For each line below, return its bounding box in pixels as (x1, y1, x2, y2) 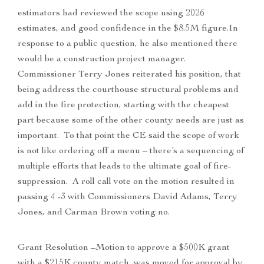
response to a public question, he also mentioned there (18, 39, 237, 49)
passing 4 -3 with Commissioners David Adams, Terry (18, 193, 237, 203)
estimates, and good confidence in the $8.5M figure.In (18, 24, 238, 34)
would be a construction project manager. (18, 55, 188, 65)
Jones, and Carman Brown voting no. (18, 208, 170, 218)
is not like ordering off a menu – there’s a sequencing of (18, 147, 244, 157)
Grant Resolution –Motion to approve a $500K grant (18, 243, 230, 253)
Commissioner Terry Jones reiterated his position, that (18, 70, 241, 80)
